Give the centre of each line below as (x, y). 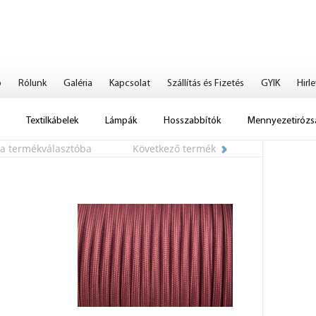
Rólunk (32, 84)
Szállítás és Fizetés (206, 84)
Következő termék (174, 148)
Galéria (78, 84)
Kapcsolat (130, 84)
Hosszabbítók (192, 121)
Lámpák (121, 121)
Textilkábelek (52, 121)
